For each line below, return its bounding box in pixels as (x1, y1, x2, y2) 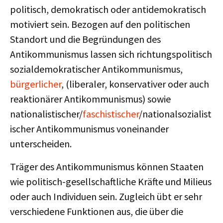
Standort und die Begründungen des (10, 33, 161, 45)
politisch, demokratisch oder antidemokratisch (10, 3, 206, 15)
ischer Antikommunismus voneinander (10, 122, 169, 135)
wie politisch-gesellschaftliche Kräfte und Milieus (10, 175, 212, 188)
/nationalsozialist (139, 108, 212, 120)
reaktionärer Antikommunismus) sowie (10, 93, 171, 105)
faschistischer (83, 108, 139, 120)
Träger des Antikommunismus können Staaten (10, 160, 204, 173)
